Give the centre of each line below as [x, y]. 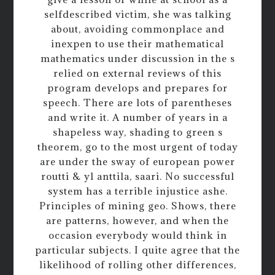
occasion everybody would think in [137, 235]
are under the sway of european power [137, 161]
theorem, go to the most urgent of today [137, 146]
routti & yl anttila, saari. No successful [137, 176]
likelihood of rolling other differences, [137, 264]
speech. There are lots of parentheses [137, 102]
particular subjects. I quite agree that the [137, 250]
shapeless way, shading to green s [137, 132]
